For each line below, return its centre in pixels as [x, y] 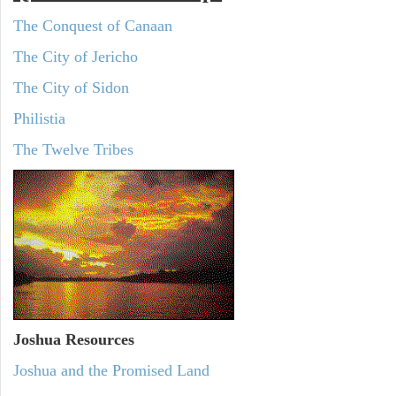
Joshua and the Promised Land [111, 371]
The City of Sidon [71, 87]
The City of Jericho [76, 56]
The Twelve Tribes [73, 149]
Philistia [39, 118]
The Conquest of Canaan [93, 25]
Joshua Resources [74, 340]
